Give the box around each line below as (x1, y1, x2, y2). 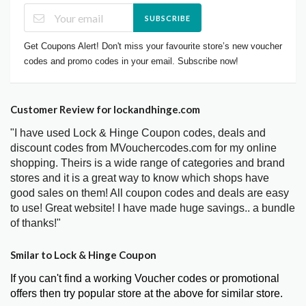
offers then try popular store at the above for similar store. (10, 288, 283, 300)
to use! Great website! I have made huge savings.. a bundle (10, 202, 295, 214)
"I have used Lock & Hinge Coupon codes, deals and (10, 127, 266, 139)
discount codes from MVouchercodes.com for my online (10, 142, 277, 154)
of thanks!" (10, 217, 61, 229)
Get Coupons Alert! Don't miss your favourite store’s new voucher (24, 41, 282, 52)
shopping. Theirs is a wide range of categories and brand (10, 157, 285, 169)
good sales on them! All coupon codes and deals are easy (10, 187, 289, 199)
